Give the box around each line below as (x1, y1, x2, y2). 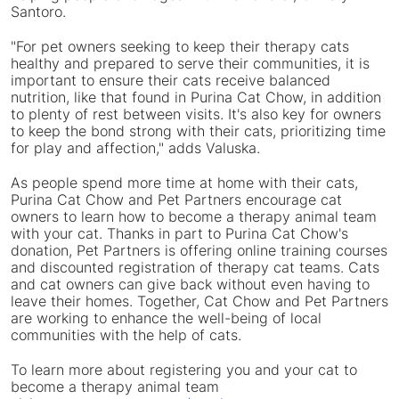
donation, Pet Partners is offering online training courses (11, 241, 387, 260)
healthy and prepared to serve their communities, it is (11, 54, 370, 73)
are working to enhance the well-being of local (11, 309, 322, 328)
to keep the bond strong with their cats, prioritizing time (11, 122, 386, 141)
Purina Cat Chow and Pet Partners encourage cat (11, 191, 342, 209)
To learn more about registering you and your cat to (11, 361, 357, 379)
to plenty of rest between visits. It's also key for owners (11, 105, 381, 124)
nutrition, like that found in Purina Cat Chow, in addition (11, 88, 381, 107)
